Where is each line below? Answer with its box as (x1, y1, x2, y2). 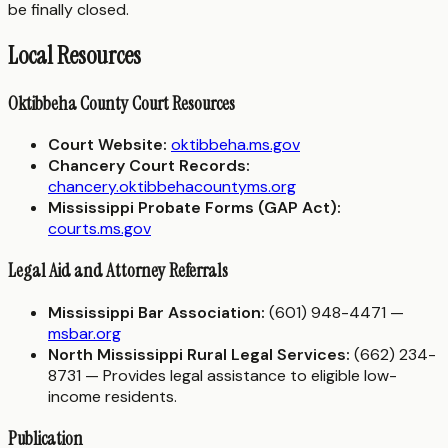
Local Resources (8, 39, 141, 71)
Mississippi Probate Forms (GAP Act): (48, 197, 341, 219)
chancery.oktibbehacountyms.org (48, 176, 296, 198)
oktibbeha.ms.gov (171, 134, 300, 156)
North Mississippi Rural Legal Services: (48, 343, 350, 365)
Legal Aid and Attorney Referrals (8, 258, 228, 284)
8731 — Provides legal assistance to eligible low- (48, 364, 397, 386)
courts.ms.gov (48, 218, 151, 240)
